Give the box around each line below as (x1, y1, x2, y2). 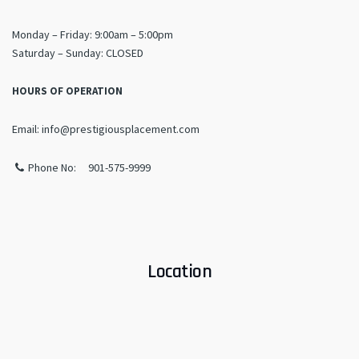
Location (147, 260, 212, 284)
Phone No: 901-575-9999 (27, 160, 151, 175)
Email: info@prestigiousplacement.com (12, 122, 200, 137)
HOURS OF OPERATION (12, 84, 123, 99)
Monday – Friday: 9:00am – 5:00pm (12, 27, 173, 42)
